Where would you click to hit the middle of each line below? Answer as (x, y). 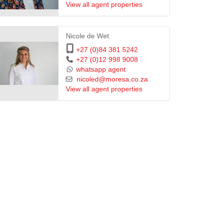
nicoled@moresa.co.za (112, 80)
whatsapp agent (101, 69)
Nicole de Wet (87, 36)
